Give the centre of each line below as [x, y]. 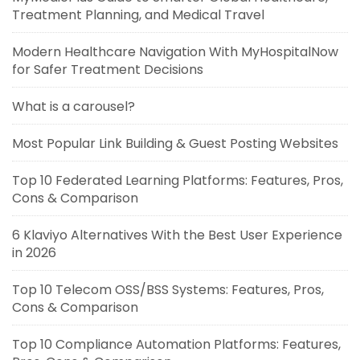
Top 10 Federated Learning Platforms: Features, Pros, [178, 180]
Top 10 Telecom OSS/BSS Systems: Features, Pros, [168, 289]
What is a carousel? [74, 106]
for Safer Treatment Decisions [108, 69]
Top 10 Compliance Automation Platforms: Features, [176, 344]
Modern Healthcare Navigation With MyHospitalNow [175, 51]
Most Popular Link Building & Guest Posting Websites [175, 143]
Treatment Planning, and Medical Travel [138, 14]
